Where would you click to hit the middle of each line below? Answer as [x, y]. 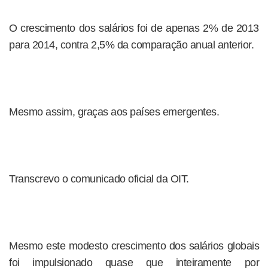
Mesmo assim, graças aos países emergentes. [114, 112]
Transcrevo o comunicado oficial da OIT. [99, 179]
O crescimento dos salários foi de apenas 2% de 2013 [134, 28]
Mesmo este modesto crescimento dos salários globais [134, 246]
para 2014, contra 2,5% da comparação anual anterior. [131, 45]
